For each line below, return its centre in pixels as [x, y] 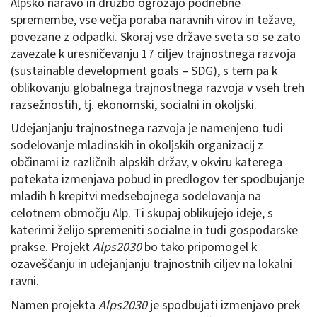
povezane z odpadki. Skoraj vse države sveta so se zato [156, 37]
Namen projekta [54, 305]
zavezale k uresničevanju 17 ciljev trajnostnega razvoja [153, 54]
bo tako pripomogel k [199, 248]
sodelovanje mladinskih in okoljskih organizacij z [137, 146]
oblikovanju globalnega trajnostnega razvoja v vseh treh [157, 88]
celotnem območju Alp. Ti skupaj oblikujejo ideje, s [142, 214]
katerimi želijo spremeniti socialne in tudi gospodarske [154, 231]
